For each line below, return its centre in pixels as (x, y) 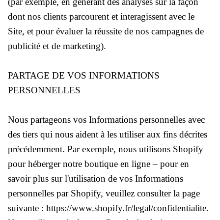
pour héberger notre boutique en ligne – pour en (98, 164)
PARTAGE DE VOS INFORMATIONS (84, 75)
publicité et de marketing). (57, 46)
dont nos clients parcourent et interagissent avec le (101, 16)
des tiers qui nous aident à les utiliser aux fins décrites (108, 134)
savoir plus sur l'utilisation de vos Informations (96, 178)
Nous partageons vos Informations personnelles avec (106, 119)
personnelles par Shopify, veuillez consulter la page (104, 193)
